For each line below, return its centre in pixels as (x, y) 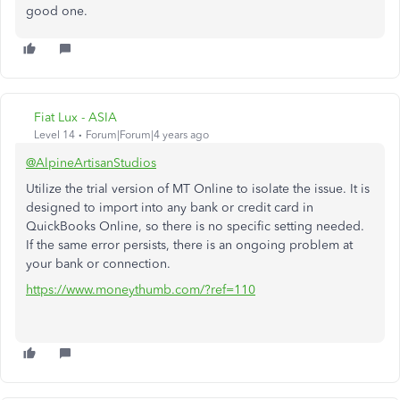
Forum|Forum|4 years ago (147, 134)
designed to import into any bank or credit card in (170, 207)
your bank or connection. (98, 263)
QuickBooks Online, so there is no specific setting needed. (195, 226)
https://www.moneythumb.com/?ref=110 (141, 289)
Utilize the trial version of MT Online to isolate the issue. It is (198, 188)
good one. (57, 11)
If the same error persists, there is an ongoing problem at (189, 245)
